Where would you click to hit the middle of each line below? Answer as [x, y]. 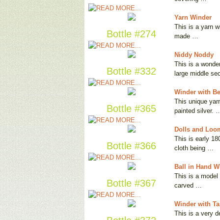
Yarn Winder [193, 18]
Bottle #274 [131, 34]
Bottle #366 [131, 146]
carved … [188, 186]
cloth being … [194, 148]
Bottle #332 [131, 71]
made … [186, 36]
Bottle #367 [131, 183]
